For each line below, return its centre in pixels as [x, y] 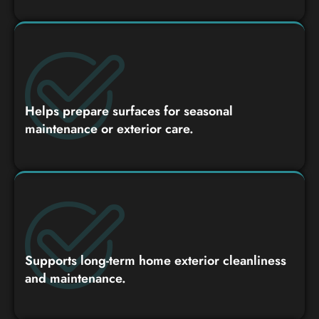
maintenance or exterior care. [109, 129]
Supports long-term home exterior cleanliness [156, 260]
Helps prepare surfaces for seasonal [129, 111]
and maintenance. [75, 278]
